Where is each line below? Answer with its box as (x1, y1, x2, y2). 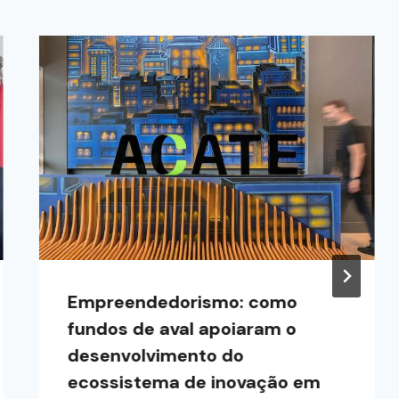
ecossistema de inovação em (68, 370, 322, 394)
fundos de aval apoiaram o (68, 316, 297, 340)
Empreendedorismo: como (68, 289, 298, 313)
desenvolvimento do (68, 343, 245, 367)
